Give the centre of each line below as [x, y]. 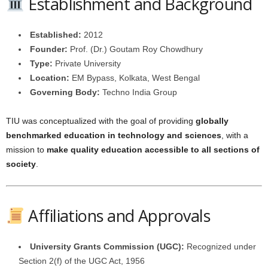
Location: [50, 78]
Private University [87, 63]
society [21, 164]
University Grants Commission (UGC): [107, 246]
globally [212, 121]
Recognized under [220, 246]
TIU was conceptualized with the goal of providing [101, 121]
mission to [26, 150]
